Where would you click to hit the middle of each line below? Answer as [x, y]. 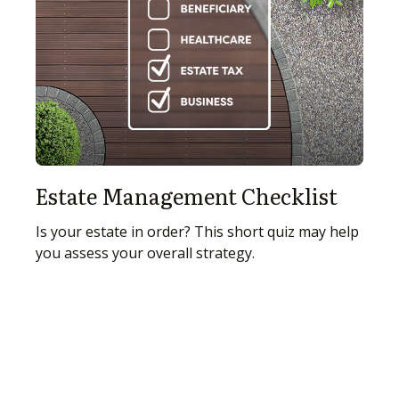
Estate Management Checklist [187, 196]
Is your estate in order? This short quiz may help [197, 232]
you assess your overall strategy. [145, 253]
